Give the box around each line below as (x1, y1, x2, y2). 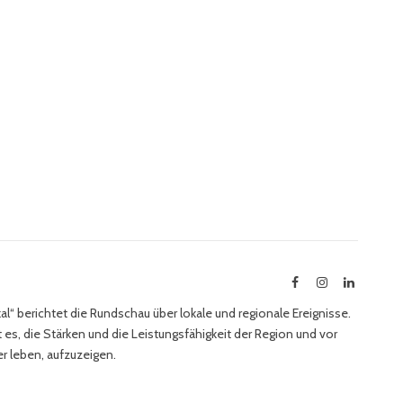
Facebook (298, 274, 346, 288)
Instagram (327, 274, 377, 288)
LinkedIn (354, 274, 400, 288)
